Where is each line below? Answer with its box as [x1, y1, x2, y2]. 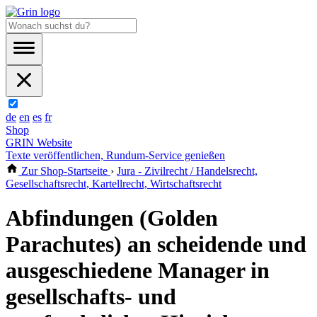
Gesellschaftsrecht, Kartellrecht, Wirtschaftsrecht [6, 178, 221, 190]
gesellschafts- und [6, 284, 176, 310]
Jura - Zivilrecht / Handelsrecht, [117, 165, 258, 177]
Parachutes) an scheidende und [6, 231, 306, 258]
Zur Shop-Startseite [18, 165, 110, 177]
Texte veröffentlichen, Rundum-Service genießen [6, 149, 225, 161]
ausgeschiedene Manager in [6, 258, 270, 284]
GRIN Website [6, 137, 72, 149]
